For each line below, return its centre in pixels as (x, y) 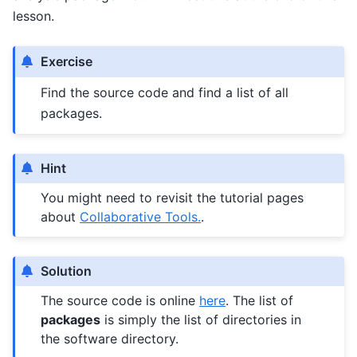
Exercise (67, 62)
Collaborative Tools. (141, 217)
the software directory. (110, 339)
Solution (67, 271)
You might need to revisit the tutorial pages (173, 198)
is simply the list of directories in (201, 320)
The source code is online (120, 300)
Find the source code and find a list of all (165, 93)
